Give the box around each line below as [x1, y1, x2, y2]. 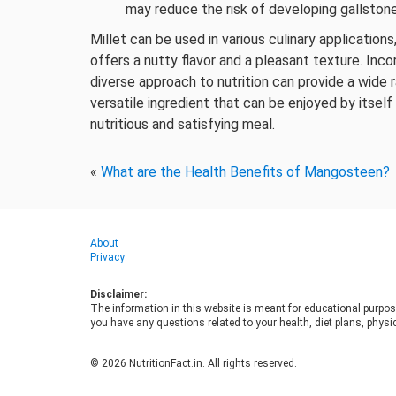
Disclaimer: [90, 288, 147, 301]
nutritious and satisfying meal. [90, 116, 275, 133]
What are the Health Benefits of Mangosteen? [101, 164, 390, 180]
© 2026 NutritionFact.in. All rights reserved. [90, 357, 297, 369]
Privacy [90, 251, 125, 263]
